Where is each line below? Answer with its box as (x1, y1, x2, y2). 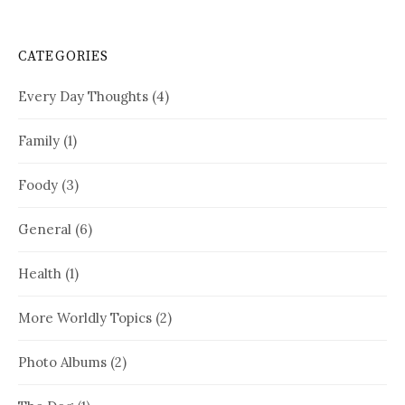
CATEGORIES (18, 47, 109, 65)
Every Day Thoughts (18, 87, 148, 105)
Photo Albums (18, 353, 107, 371)
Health (18, 264, 61, 282)
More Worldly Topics (18, 308, 152, 326)
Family (18, 131, 60, 149)
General (18, 220, 71, 238)
